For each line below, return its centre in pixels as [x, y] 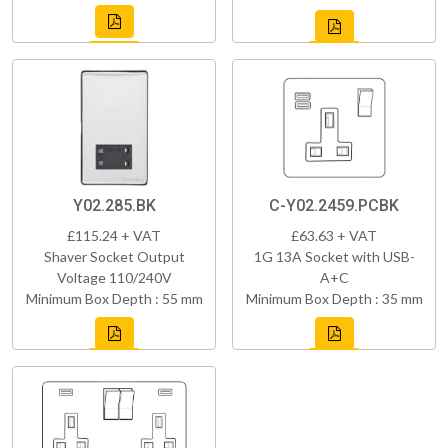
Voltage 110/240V [114, 278]
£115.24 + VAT [114, 236]
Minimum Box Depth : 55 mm [114, 299]
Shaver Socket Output [114, 257]
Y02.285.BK [114, 206]
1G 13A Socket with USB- [334, 257]
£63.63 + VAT [334, 236]
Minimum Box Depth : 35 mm [334, 299]
